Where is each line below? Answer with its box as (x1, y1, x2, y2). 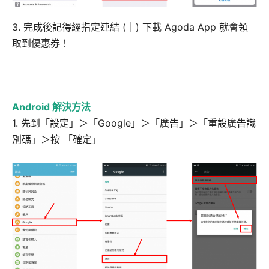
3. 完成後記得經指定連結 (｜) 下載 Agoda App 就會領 (12, 21, 248, 34)
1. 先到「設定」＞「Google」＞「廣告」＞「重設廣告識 (12, 117, 256, 130)
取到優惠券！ (12, 37, 70, 50)
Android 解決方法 (12, 101, 91, 113)
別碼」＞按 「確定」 (12, 133, 101, 146)
